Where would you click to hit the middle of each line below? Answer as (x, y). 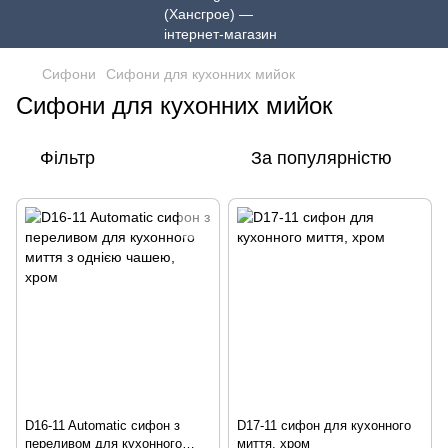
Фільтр (67, 158)
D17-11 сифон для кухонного (324, 425)
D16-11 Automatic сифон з (102, 425)
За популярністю (321, 158)
